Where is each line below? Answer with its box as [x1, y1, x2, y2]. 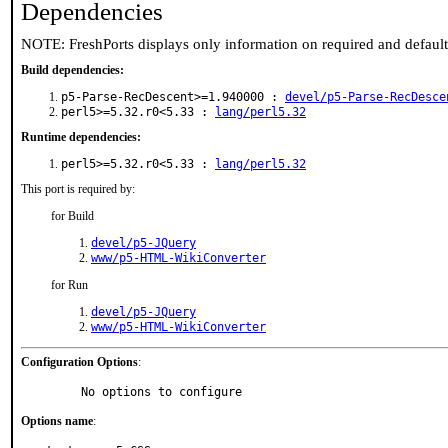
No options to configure [81, 385, 242, 399]
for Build [51, 209, 94, 223]
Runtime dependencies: [21, 130, 141, 144]
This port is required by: [21, 182, 135, 196]
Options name [21, 414, 93, 428]
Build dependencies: [21, 63, 124, 77]
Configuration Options [21, 355, 138, 369]
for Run [51, 278, 88, 292]
